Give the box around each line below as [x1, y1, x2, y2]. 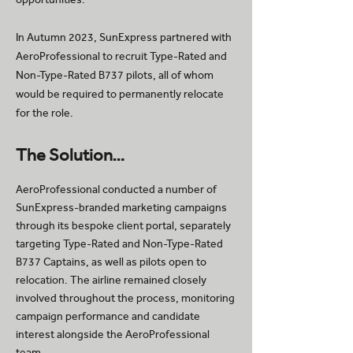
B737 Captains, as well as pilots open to [16, 255, 206, 269]
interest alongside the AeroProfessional [16, 328, 210, 341]
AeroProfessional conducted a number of [16, 183, 217, 196]
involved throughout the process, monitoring [16, 292, 235, 305]
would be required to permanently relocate [16, 87, 224, 101]
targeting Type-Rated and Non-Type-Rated [16, 237, 223, 251]
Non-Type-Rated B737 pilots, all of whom [16, 69, 214, 82]
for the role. [16, 106, 73, 120]
